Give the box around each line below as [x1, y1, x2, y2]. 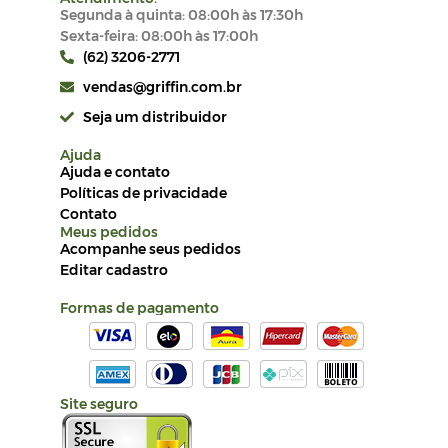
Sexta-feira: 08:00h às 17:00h [60, 26, 258, 45]
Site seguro [60, 394, 138, 413]
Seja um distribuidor [82, 107, 227, 126]
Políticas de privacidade [60, 183, 227, 202]
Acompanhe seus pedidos [60, 239, 241, 258]
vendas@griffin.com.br [82, 77, 242, 96]
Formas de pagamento [60, 298, 219, 317]
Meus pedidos [60, 222, 158, 241]
